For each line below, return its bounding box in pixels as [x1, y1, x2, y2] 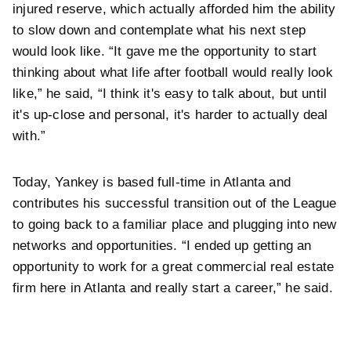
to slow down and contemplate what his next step [13, 22, 306, 38]
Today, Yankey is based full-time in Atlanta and [13, 174, 291, 190]
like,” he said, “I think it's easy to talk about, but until [13, 85, 327, 101]
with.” [13, 128, 46, 143]
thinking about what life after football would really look [13, 64, 333, 80]
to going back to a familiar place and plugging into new [13, 216, 337, 232]
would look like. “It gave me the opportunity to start [13, 43, 317, 59]
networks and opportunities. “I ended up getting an [13, 237, 312, 253]
